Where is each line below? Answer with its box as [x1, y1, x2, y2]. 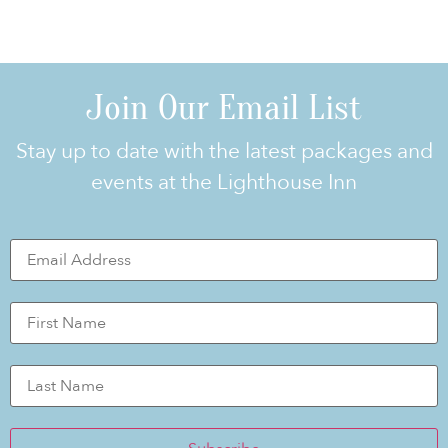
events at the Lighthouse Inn [91, 168, 357, 197]
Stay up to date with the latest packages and [15, 137, 433, 166]
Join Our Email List [86, 87, 362, 128]
